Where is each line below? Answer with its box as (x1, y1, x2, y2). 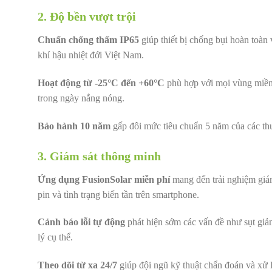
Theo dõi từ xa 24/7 (38, 260, 117, 271)
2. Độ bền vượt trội (38, 10, 136, 24)
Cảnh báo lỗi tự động (38, 217, 125, 228)
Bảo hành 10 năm (38, 120, 110, 131)
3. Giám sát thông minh (38, 149, 161, 163)
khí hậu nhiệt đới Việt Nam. (38, 50, 144, 61)
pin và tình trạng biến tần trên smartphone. (38, 189, 199, 200)
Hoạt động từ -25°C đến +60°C (38, 77, 165, 88)
